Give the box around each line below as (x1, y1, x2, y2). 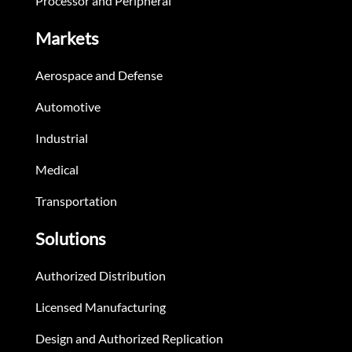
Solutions (35, 228, 106, 250)
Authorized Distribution (35, 268, 166, 284)
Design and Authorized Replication (35, 331, 223, 346)
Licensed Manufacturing (35, 299, 166, 315)
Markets (35, 27, 99, 49)
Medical (35, 162, 79, 178)
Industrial (35, 130, 88, 146)
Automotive (35, 99, 101, 115)
